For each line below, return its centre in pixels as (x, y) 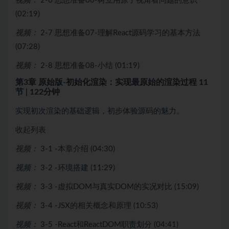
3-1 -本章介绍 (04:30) (78, 149)
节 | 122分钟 (38, 92)
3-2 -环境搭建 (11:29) (78, 168)
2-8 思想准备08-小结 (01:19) (90, 65)
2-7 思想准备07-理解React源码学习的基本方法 (120, 33)
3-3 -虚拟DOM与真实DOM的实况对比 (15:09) (120, 187)
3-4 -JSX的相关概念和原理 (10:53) (99, 205)
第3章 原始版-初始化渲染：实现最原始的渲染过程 (107, 82)
